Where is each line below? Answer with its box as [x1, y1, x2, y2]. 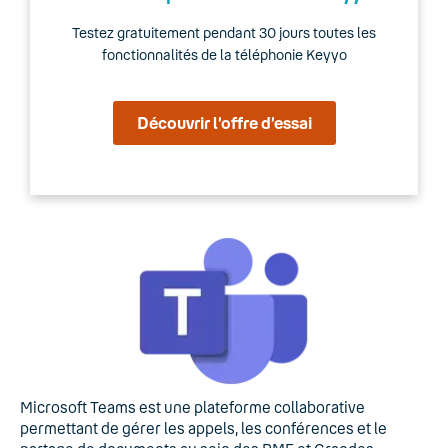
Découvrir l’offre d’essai [136, 113, 312, 132]
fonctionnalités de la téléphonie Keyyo [101, 46, 347, 63]
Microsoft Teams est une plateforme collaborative [20, 397, 365, 416]
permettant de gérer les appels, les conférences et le [20, 418, 387, 437]
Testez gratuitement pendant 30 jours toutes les [72, 24, 376, 41]
